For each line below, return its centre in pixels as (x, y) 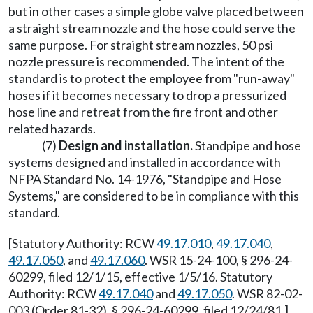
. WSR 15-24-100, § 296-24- (219, 260)
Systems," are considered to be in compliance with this (154, 196)
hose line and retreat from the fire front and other (143, 112)
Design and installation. (126, 145)
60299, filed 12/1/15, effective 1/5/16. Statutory (140, 277)
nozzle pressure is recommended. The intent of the (146, 61)
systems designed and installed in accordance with (145, 162)
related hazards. (52, 129)
